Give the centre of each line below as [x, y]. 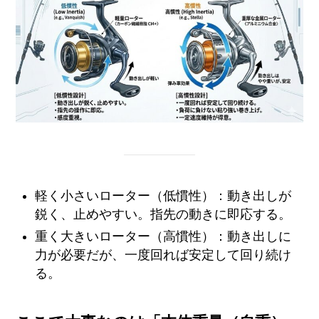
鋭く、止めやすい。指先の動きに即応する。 [163, 215]
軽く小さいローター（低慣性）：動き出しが [163, 196]
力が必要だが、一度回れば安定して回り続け [163, 255]
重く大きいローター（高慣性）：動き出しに [163, 236]
